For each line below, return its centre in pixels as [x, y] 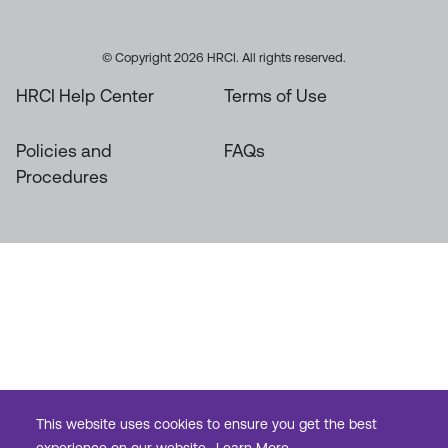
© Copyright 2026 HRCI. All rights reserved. [224, 58]
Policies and [64, 151]
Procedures [62, 177]
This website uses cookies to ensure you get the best [206, 424]
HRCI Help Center [85, 96]
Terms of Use [275, 96]
